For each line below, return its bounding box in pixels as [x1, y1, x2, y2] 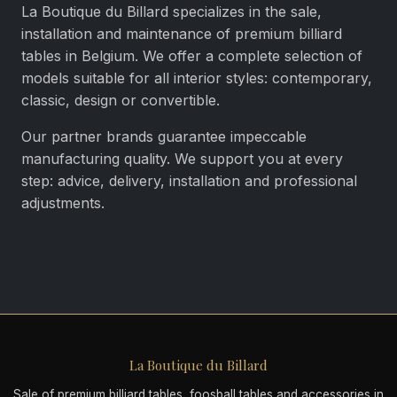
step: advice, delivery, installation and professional [21, 172, 357, 190]
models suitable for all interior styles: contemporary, [21, 69, 372, 87]
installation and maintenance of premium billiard [21, 25, 342, 43]
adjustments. [21, 194, 105, 212]
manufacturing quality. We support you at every [21, 150, 343, 167]
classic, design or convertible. [21, 91, 220, 109]
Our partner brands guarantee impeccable [21, 128, 307, 145]
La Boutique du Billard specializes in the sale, [21, 3, 322, 20]
